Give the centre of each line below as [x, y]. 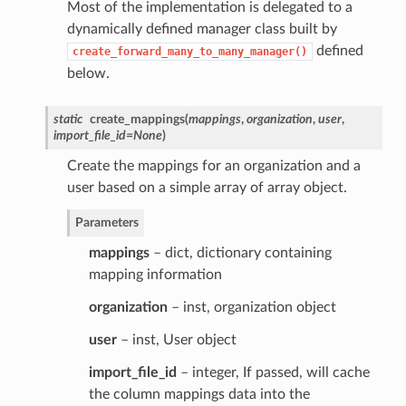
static [68, 119]
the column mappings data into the [199, 394]
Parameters [106, 222]
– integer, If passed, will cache [273, 372]
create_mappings [137, 119]
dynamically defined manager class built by [202, 29]
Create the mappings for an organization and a [213, 165]
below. [88, 73]
